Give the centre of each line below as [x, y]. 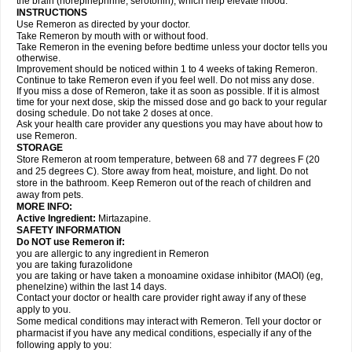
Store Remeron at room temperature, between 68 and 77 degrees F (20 [168, 159]
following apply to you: [64, 345]
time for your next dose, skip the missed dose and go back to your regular [172, 102]
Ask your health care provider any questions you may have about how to [170, 124]
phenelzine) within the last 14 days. [92, 287]
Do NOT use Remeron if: [71, 242]
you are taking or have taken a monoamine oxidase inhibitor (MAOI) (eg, [170, 276]
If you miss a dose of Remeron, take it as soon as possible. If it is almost [168, 91]
